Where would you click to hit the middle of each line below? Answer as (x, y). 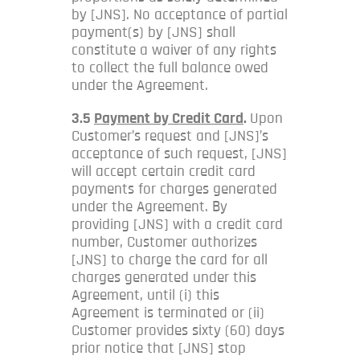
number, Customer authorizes (164, 242)
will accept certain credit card (164, 171)
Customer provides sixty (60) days (178, 330)
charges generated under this (164, 277)
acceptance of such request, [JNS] (179, 153)
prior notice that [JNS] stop (159, 348)
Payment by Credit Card (169, 118)
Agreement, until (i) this (145, 295)
